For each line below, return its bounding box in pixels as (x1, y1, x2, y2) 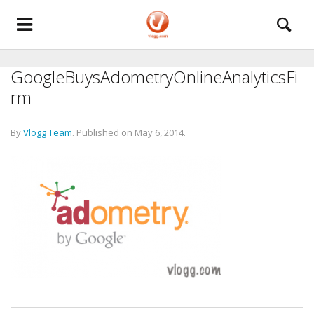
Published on (76, 126, 135, 139)
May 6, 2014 (135, 126, 184, 139)
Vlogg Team (23, 126, 72, 139)
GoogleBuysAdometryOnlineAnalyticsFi (11, 65, 298, 88)
